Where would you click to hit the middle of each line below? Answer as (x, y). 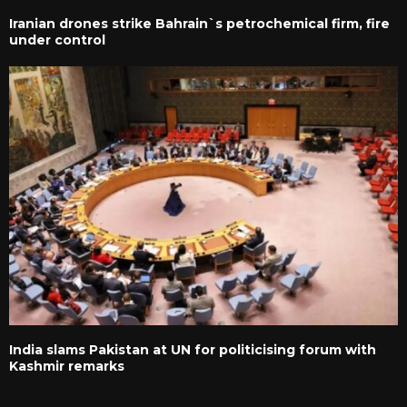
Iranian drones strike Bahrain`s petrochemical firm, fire (199, 23)
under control (57, 40)
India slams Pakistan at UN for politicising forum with (193, 349)
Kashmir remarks (67, 366)
